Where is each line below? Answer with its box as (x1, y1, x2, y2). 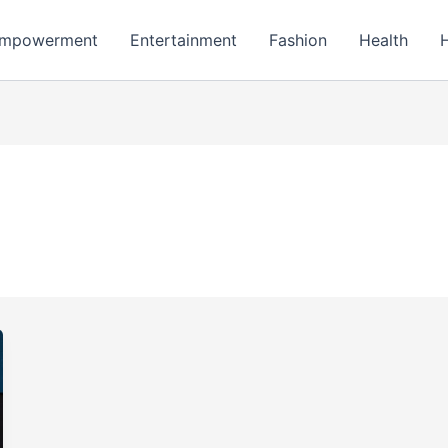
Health (358, 30, 408, 50)
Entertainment (129, 30, 237, 50)
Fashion (268, 30, 327, 50)
